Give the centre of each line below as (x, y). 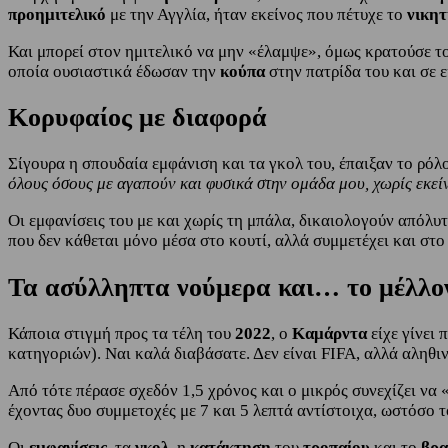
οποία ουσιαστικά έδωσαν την (114, 72)
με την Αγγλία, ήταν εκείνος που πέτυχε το (258, 15)
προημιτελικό (59, 15)
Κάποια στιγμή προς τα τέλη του (121, 333)
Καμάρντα (329, 333)
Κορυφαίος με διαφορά (137, 118)
